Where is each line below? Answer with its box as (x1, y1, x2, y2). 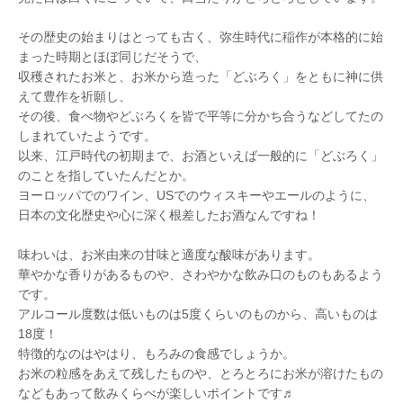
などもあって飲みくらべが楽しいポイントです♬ (18, 386, 295, 401)
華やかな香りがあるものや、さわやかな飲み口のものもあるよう (18, 267, 383, 282)
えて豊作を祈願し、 (18, 89, 131, 104)
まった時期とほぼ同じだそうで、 (18, 49, 207, 65)
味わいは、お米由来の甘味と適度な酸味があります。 (18, 247, 320, 263)
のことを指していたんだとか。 (18, 168, 194, 184)
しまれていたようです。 (18, 129, 157, 144)
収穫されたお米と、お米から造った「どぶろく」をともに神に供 (18, 69, 383, 85)
